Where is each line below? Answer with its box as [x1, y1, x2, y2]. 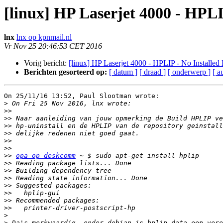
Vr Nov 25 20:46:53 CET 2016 [4, 42, 102, 51]
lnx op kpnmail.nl [16, 33, 72, 42]
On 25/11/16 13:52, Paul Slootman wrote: [4, 92, 159, 100]
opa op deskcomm [16, 152, 76, 160]
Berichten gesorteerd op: [24, 68, 107, 77]
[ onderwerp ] [168, 68, 211, 77]
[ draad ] [139, 68, 166, 77]
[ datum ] [109, 68, 137, 77]
